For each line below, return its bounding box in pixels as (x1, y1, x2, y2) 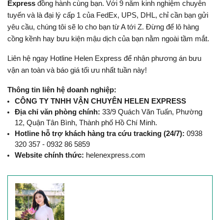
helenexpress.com (84, 151, 145, 160)
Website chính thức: (15, 151, 84, 160)
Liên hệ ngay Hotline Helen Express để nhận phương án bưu (7, 55, 201, 63)
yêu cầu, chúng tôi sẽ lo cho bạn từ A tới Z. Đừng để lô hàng (7, 23, 199, 31)
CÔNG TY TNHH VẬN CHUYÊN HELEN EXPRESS (15, 97, 186, 106)
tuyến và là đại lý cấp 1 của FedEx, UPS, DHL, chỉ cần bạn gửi (7, 11, 208, 20)
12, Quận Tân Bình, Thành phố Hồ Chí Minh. (15, 119, 157, 127)
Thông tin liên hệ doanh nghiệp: (7, 86, 116, 94)
